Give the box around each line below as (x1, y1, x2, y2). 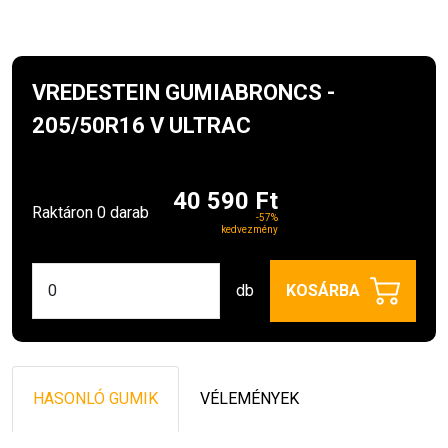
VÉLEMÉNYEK (200, 389, 299, 409)
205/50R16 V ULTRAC (32, 113, 251, 139)
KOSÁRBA (286, 281, 360, 301)
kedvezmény (221, 224, 278, 236)
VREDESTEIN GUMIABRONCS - (32, 80, 335, 106)
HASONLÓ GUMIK (33, 389, 158, 409)
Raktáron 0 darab (32, 203, 149, 223)
